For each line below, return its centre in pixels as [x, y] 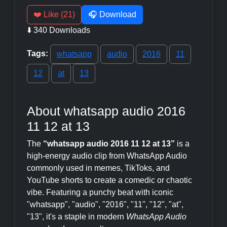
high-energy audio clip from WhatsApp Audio [107, 156]
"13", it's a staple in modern [77, 217]
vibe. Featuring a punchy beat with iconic [100, 192]
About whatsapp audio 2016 [106, 111]
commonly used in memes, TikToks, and [98, 168]
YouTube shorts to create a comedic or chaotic [109, 180]
